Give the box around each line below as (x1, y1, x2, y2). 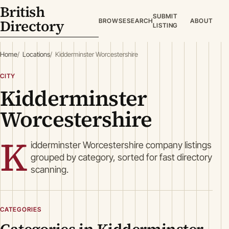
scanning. (31, 164, 69, 175)
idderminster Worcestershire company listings (31, 140, 212, 150)
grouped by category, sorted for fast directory (31, 152, 213, 163)
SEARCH (126, 17, 153, 25)
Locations (22, 50, 50, 58)
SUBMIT (152, 12, 177, 20)
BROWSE (99, 17, 127, 25)
